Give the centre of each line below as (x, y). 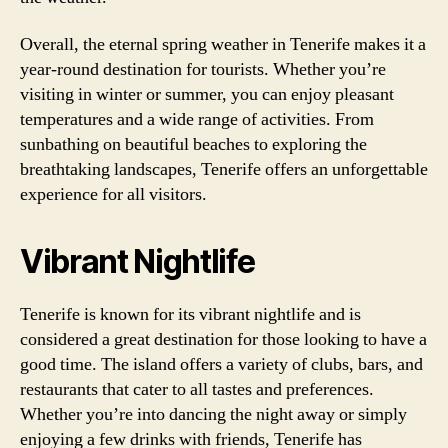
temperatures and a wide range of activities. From (197, 119)
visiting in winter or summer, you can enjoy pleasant (207, 94)
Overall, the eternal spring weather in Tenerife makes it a (223, 44)
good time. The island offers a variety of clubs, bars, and (221, 364)
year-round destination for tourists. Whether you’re (203, 69)
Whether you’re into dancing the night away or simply (213, 414)
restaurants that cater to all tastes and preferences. (197, 389)
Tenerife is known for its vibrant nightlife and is (190, 314)
